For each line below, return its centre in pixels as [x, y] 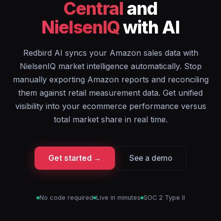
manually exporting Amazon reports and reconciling [110, 79]
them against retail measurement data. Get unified [110, 93]
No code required [66, 198]
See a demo [151, 158]
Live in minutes [118, 198]
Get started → [75, 158]
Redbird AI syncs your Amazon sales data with [110, 53]
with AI [150, 27]
